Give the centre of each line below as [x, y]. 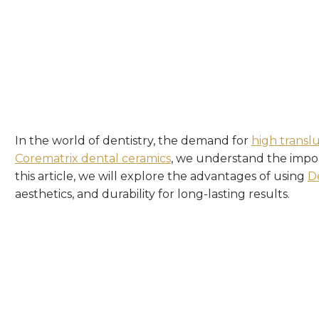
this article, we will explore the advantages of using [161, 176]
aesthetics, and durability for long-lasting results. [152, 194]
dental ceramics [126, 158]
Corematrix [48, 158]
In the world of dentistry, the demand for [133, 141]
